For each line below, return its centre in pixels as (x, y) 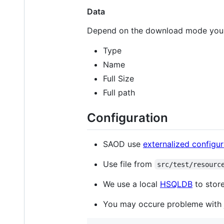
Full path (119, 93)
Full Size (118, 79)
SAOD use (123, 144)
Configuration (127, 118)
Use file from (129, 164)
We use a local (131, 184)
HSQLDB (176, 184)
